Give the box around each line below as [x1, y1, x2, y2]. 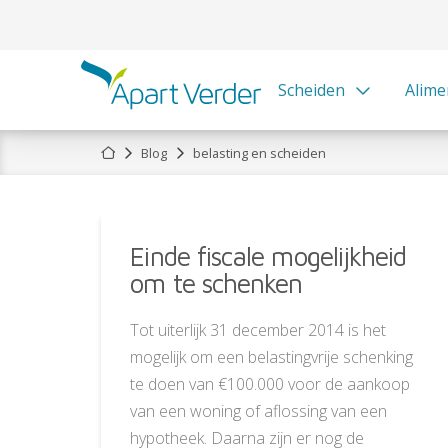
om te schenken [130, 267, 303, 299]
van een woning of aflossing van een [130, 399, 388, 422]
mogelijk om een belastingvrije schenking [130, 345, 414, 368]
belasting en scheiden [192, 143, 326, 162]
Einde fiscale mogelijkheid [130, 240, 407, 272]
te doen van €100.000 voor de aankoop [130, 372, 411, 395]
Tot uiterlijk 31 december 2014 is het [130, 318, 387, 341]
